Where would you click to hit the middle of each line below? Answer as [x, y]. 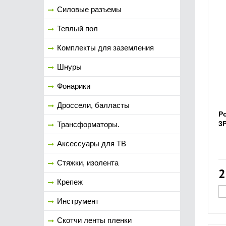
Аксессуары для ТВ [92, 144]
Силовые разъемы [89, 9]
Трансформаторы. [88, 124]
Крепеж [70, 182]
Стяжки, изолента [88, 163]
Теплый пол [77, 29]
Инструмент [78, 201]
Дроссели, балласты [93, 105]
